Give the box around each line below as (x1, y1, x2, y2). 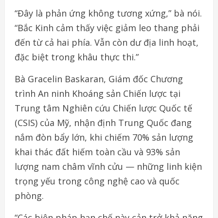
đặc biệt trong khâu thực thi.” (15, 51, 139, 63)
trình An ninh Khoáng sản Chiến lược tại (15, 88, 181, 100)
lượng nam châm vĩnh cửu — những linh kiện (15, 161, 202, 173)
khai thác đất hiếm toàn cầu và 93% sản (15, 146, 180, 158)
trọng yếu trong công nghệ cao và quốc (15, 175, 180, 187)
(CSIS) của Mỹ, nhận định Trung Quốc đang (15, 117, 192, 129)
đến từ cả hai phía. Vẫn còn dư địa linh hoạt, (15, 36, 199, 49)
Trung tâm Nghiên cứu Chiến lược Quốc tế (15, 102, 192, 114)
